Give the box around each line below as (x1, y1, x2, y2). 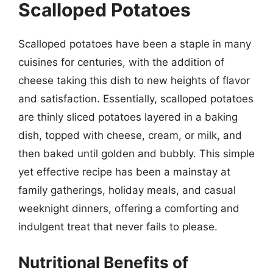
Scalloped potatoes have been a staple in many (18, 38, 251, 50)
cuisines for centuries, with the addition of (18, 56, 224, 68)
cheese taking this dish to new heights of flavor (18, 74, 250, 87)
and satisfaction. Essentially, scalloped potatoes (18, 93, 253, 105)
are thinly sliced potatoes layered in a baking (18, 111, 238, 123)
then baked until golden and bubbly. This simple (18, 147, 255, 160)
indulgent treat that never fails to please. (18, 221, 218, 233)
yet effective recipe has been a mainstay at (18, 166, 230, 178)
